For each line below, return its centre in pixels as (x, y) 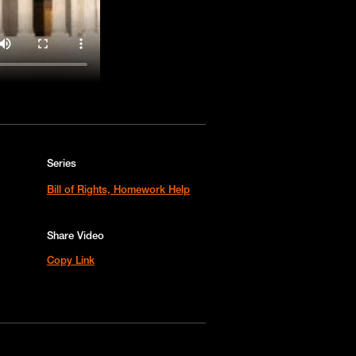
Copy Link (70, 259)
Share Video (75, 235)
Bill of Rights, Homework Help (118, 189)
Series (61, 163)
